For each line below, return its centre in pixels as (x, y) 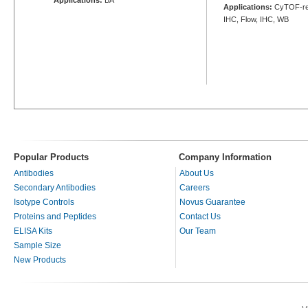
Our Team (198, 231)
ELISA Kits (33, 231)
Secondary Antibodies (55, 187)
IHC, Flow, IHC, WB (256, 19)
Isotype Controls (44, 202)
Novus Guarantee (212, 202)
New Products (40, 260)
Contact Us (200, 216)
